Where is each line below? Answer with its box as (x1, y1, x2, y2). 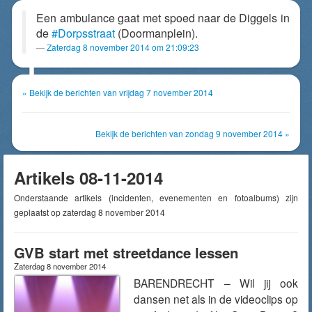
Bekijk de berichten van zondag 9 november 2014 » (95, 127, 290, 139)
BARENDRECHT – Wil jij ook (134, 275, 298, 290)
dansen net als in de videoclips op (134, 291, 298, 306)
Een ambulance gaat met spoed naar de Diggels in (36, 10, 290, 26)
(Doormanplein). (115, 25, 198, 41)
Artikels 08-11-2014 (14, 166, 163, 189)
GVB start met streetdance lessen (14, 242, 238, 263)
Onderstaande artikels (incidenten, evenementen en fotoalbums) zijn (14, 192, 298, 203)
